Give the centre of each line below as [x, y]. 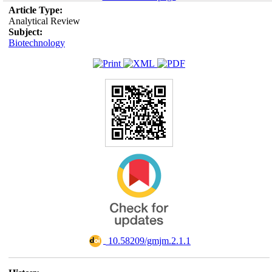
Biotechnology [36, 43]
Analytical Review [44, 21]
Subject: [25, 32]
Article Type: [35, 10]
